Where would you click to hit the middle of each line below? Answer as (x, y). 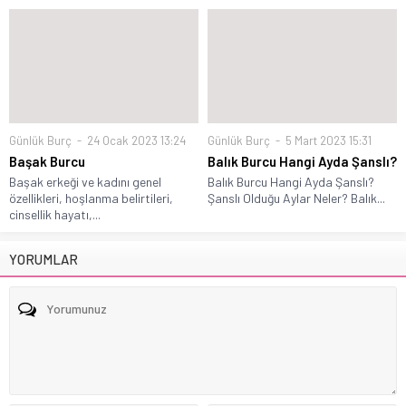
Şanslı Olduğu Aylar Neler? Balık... (296, 198)
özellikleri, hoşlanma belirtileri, (91, 198)
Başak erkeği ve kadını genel (85, 181)
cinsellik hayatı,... (55, 214)
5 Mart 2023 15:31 (327, 140)
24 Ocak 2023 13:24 (135, 140)
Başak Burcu (47, 161)
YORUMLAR (43, 259)
